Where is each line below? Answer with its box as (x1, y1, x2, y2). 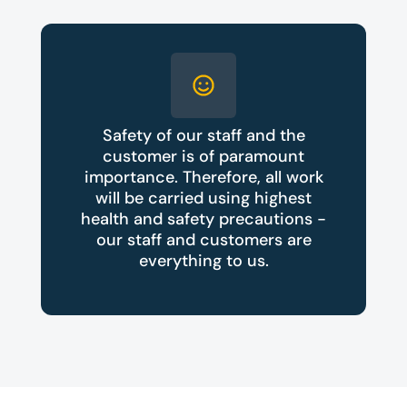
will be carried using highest (95, 187, 312, 210)
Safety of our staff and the (102, 124, 305, 147)
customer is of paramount (103, 145, 304, 168)
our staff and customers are (95, 229, 312, 252)
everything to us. (138, 250, 269, 273)
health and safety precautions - (81, 208, 326, 231)
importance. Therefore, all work (84, 166, 323, 189)
